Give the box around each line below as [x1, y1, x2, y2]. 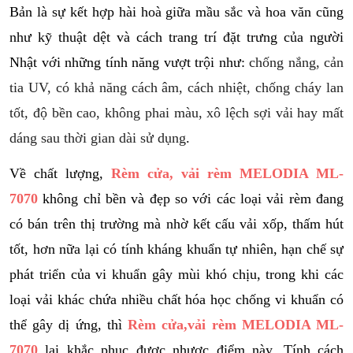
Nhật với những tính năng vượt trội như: [9, 54, 245, 70]
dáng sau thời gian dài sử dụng [9, 130, 186, 146]
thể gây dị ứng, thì [9, 317, 128, 333]
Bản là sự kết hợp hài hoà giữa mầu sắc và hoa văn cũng [9, 4, 344, 20]
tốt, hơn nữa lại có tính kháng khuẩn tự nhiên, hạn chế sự [9, 241, 344, 257]
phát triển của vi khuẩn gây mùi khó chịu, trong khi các [9, 266, 344, 282]
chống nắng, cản [244, 54, 344, 70]
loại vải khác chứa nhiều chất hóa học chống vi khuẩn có [9, 292, 344, 307]
